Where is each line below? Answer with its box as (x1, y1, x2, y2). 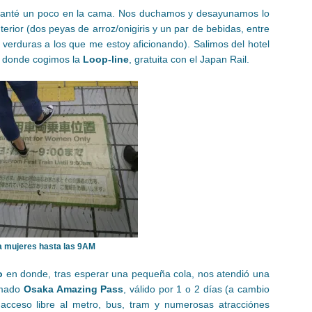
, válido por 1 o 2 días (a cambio (123, 283, 270, 295)
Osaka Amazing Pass (23, 283, 124, 295)
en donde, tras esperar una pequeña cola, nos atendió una (3, 267, 270, 279)
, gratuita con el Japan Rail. (129, 53, 249, 65)
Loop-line (83, 53, 129, 65)
